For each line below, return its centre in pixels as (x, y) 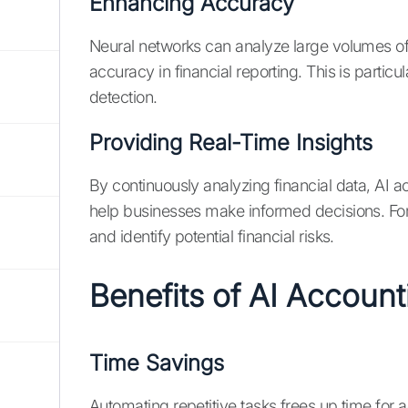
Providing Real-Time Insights (231, 143)
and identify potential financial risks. (212, 237)
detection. (123, 97)
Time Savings (157, 363)
